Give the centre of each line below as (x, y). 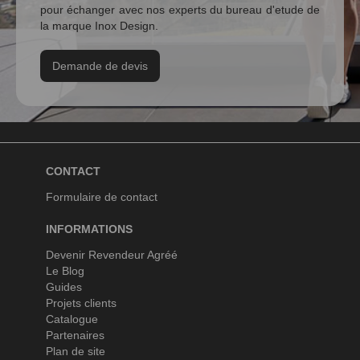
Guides (63, 287)
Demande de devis (100, 66)
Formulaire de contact (101, 197)
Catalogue (72, 319)
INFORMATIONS (89, 229)
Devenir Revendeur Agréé (111, 255)
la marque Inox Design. (99, 26)
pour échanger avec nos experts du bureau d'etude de (180, 10)
